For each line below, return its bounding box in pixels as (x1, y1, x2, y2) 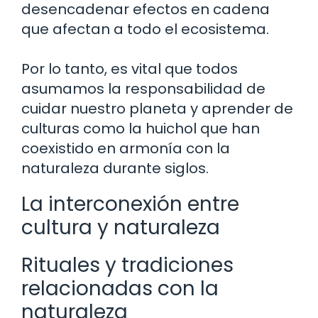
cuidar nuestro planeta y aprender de (21, 98, 293, 119)
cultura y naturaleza (21, 213, 220, 241)
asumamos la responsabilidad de (21, 78, 265, 99)
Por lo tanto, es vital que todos (21, 58, 238, 79)
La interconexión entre (21, 190, 239, 218)
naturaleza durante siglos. (21, 158, 209, 178)
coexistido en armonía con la (21, 138, 230, 158)
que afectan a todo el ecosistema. (21, 18, 269, 39)
